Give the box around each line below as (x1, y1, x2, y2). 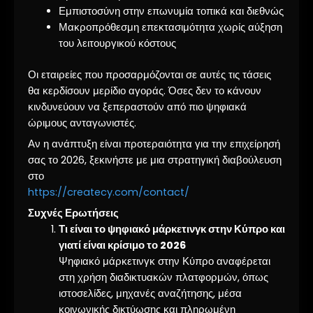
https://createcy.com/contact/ (28, 184, 189, 199)
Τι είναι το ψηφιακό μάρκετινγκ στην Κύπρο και (58, 222, 285, 237)
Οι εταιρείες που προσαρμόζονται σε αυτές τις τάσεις (28, 67, 271, 82)
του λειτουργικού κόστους (58, 36, 176, 50)
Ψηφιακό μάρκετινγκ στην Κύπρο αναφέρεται (58, 254, 270, 269)
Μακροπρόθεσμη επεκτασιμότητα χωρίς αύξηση (58, 20, 282, 34)
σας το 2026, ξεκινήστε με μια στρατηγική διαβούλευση (28, 152, 282, 167)
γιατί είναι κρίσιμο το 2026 (58, 238, 186, 253)
